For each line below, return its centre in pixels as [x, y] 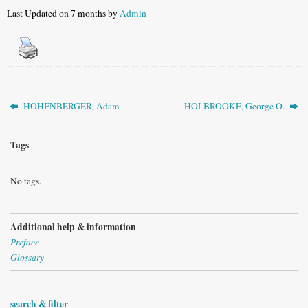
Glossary [27, 257]
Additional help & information [73, 227]
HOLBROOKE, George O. [235, 106]
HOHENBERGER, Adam [71, 106]
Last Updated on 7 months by [63, 13]
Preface [25, 242]
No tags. [26, 180]
